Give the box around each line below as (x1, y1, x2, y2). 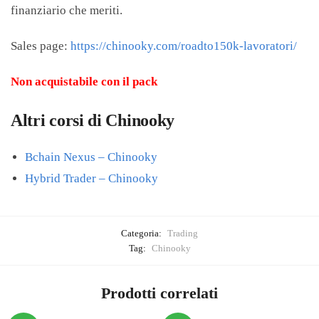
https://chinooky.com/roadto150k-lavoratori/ (70, 39, 297, 53)
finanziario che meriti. (11, 4, 122, 18)
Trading (167, 227, 198, 239)
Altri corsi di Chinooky (11, 111, 175, 130)
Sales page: (11, 39, 70, 53)
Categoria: (121, 227, 164, 239)
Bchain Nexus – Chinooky (25, 150, 157, 164)
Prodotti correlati (101, 283, 218, 302)
